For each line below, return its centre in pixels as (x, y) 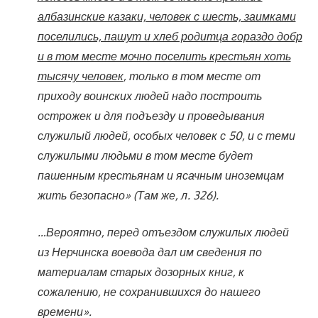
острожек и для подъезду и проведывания (151, 115)
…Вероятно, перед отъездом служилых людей (163, 232)
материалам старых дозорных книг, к (141, 272)
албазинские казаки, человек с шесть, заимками (166, 16)
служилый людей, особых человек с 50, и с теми (166, 135)
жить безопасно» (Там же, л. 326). (128, 195)
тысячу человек (80, 76)
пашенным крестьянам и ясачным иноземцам (160, 175)
